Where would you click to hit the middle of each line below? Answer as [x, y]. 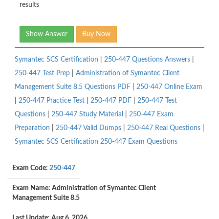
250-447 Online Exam [169, 87]
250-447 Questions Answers [147, 60]
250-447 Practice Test [52, 101]
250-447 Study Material [87, 115]
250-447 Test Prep [42, 74]
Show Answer [47, 34]
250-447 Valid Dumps [88, 128]
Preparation [32, 128]
